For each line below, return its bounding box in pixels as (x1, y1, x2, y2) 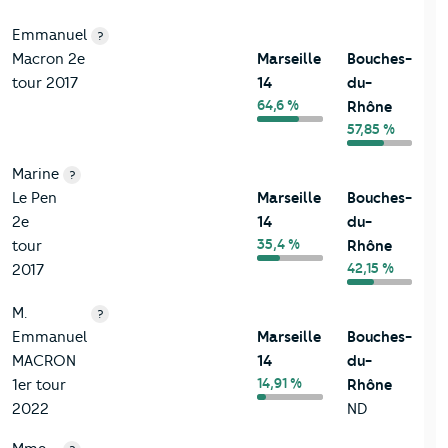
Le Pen (12, 189, 57, 208)
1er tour (12, 376, 66, 395)
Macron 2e (12, 50, 85, 69)
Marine (12, 165, 59, 184)
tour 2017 (12, 74, 78, 93)
